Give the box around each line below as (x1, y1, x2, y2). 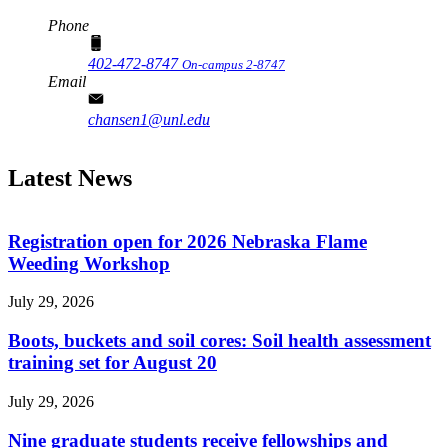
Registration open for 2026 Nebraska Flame (8, 230, 367, 252)
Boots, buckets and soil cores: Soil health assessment (8, 330, 431, 352)
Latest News (8, 165, 132, 192)
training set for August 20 (8, 352, 217, 374)
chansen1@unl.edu (88, 111, 210, 129)
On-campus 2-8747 (182, 57, 285, 73)
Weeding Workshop (8, 252, 170, 274)
